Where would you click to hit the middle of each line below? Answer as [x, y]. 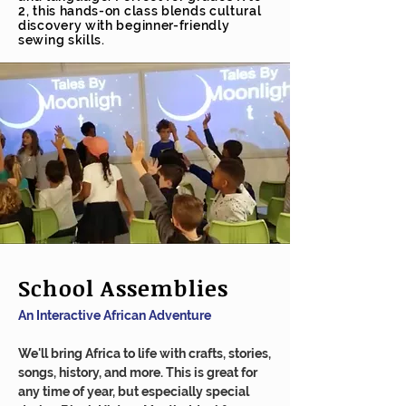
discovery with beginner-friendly [124, 25]
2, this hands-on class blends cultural [140, 10]
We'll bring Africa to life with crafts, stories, [145, 353]
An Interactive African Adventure [115, 315]
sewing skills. [62, 39]
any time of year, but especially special [134, 391]
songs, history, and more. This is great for [138, 372]
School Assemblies [124, 287]
